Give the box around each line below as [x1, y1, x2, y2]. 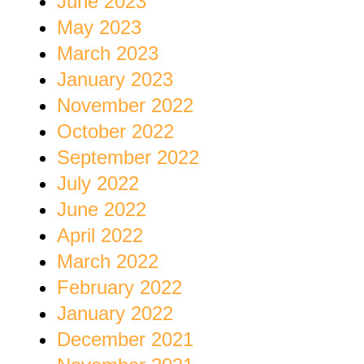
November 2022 [57, 94, 193, 117]
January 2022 [57, 302, 173, 325]
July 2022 [57, 172, 139, 195]
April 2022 [57, 224, 143, 247]
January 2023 [57, 68, 173, 91]
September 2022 [57, 146, 199, 169]
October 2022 [57, 120, 174, 143]
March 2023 [57, 42, 158, 65]
